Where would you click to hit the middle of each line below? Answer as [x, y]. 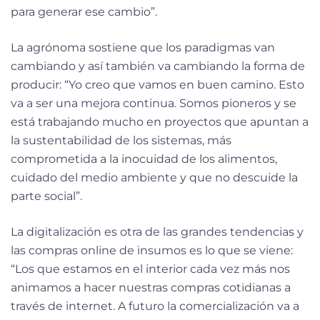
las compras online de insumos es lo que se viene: [152, 250]
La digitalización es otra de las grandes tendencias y [157, 231]
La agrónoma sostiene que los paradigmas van [143, 47]
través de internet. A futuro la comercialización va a [155, 306]
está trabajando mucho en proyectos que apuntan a [160, 121]
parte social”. [46, 196]
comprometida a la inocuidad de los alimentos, [144, 159]
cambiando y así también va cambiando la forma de [158, 66]
